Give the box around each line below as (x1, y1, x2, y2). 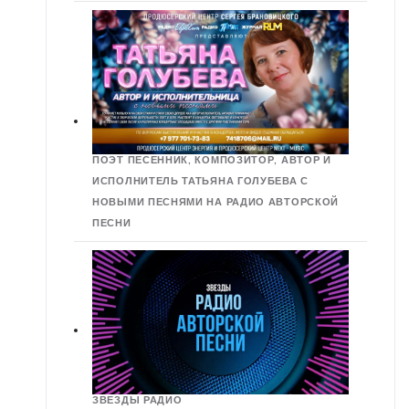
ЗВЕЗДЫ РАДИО (92, 393, 183, 407)
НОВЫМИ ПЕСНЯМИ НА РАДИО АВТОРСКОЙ (92, 195, 340, 209)
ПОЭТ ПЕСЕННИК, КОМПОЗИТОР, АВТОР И (92, 153, 331, 167)
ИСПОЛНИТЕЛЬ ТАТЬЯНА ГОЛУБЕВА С (92, 174, 309, 188)
